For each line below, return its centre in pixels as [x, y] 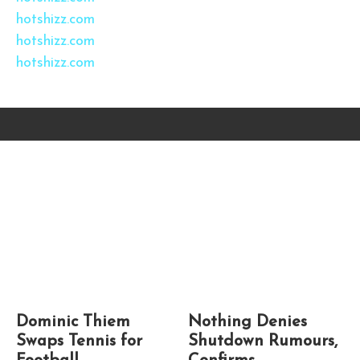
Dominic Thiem [73, 323]
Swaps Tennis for [79, 342]
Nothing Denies [247, 323]
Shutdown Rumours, [263, 342]
